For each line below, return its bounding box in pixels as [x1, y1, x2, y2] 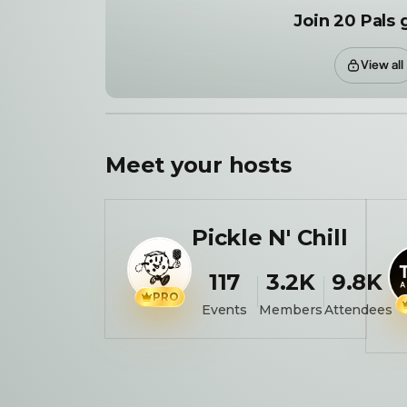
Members [259, 302, 323, 318]
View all [360, 57, 403, 73]
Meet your [105, 152, 229, 178]
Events [201, 302, 248, 318]
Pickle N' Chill [192, 224, 348, 251]
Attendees [324, 302, 392, 318]
